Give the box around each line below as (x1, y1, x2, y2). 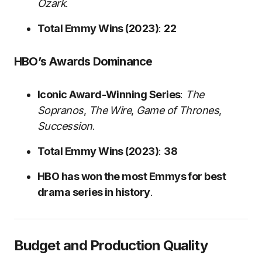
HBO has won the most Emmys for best (37, 170, 226, 182)
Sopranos (37, 104, 84, 116)
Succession (37, 120, 92, 132)
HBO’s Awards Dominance (14, 54, 153, 68)
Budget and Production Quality (14, 237, 208, 254)
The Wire (88, 104, 132, 116)
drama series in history (37, 186, 150, 198)
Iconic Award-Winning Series (37, 88, 181, 101)
